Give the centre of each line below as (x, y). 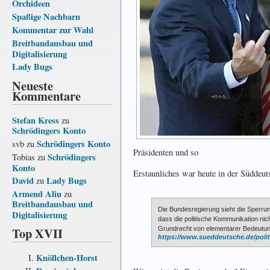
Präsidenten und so (166, 152)
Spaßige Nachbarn (46, 16)
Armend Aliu (37, 193)
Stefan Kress (36, 120)
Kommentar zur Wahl (53, 30)
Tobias (24, 157)
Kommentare (46, 96)
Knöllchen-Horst (67, 257)
